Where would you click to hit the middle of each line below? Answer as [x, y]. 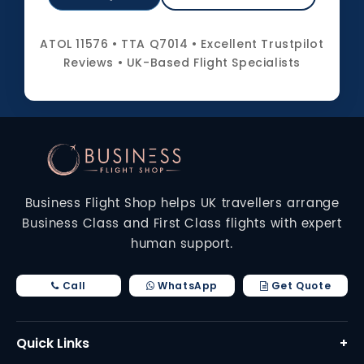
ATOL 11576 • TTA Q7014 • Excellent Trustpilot [182, 44]
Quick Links [53, 343]
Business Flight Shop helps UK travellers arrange [182, 203]
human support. [182, 244]
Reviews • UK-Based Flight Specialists [182, 63]
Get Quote [300, 285]
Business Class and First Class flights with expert [182, 223]
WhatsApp [186, 285]
